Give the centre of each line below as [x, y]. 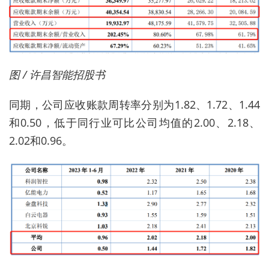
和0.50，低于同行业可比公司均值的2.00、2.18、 [134, 122]
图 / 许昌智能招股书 [57, 74]
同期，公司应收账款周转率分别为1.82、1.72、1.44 [134, 104]
